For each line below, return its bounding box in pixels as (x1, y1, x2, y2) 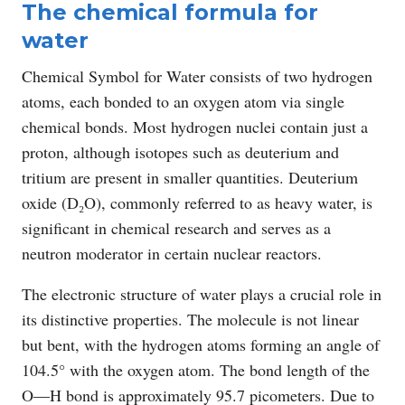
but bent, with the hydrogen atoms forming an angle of (22, 333, 380, 355)
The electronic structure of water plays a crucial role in (22, 282, 381, 305)
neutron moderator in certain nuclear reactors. (22, 241, 322, 264)
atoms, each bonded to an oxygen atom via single (22, 89, 344, 112)
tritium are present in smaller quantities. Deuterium (22, 165, 358, 188)
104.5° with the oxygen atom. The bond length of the (22, 358, 370, 381)
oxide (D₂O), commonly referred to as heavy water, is (22, 191, 372, 213)
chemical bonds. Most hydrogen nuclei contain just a (22, 115, 368, 137)
